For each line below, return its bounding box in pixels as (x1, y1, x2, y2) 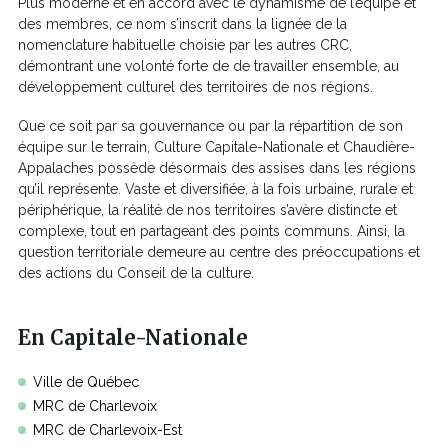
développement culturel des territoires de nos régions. (18, 78, 377, 95)
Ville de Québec (33, 373, 139, 390)
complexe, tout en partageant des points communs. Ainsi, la (18, 222, 405, 239)
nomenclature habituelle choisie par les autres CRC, (18, 36, 352, 53)
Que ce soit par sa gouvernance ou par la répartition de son (18, 117, 403, 134)
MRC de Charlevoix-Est (33, 421, 182, 438)
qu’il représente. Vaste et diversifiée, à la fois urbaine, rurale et (18, 180, 413, 197)
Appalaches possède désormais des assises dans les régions (18, 159, 416, 176)
